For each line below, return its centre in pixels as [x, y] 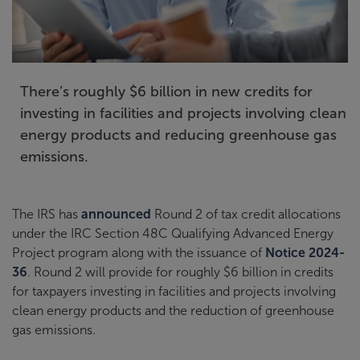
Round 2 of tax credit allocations [246, 214]
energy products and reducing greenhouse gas [178, 135]
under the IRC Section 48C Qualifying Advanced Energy [173, 233]
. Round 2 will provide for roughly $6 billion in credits [180, 272]
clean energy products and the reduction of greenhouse [173, 310]
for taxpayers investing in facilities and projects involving [174, 291]
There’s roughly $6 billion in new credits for [166, 91]
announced [116, 214]
